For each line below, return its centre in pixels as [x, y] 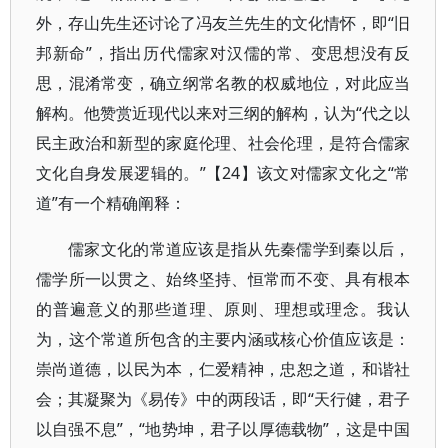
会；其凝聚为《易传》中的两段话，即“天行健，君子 [223, 399]
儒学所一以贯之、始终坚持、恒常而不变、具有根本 [223, 279]
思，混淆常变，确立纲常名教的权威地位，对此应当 [223, 83]
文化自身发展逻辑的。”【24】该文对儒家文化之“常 [223, 173]
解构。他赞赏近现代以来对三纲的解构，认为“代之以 [223, 113]
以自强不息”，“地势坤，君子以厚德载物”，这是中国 [223, 429]
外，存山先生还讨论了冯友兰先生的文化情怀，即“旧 [223, 23]
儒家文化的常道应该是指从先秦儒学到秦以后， [239, 249]
